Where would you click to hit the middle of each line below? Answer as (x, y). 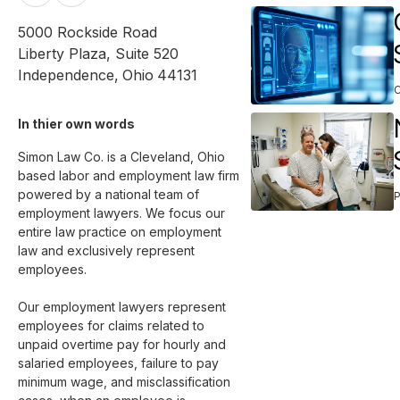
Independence (66, 75)
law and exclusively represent (108, 250)
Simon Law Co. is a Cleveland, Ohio (123, 157)
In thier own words (78, 124)
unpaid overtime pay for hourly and (124, 344)
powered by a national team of (110, 194)
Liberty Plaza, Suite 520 (98, 54)
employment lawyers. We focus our (123, 213)
